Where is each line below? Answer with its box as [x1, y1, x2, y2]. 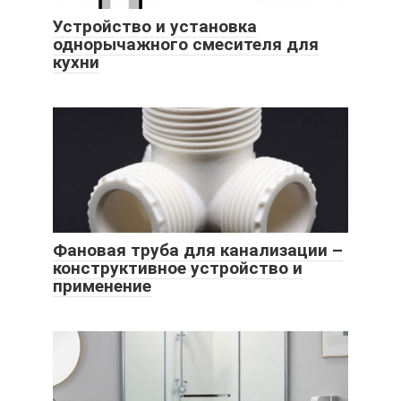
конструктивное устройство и [53, 258, 303, 279]
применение [53, 276, 151, 297]
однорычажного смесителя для [53, 34, 319, 55]
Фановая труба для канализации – [53, 240, 343, 261]
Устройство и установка [53, 16, 257, 38]
